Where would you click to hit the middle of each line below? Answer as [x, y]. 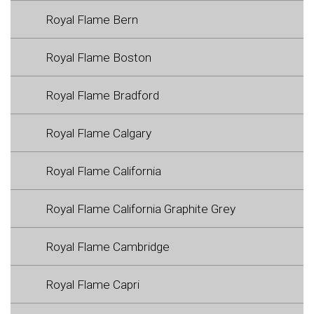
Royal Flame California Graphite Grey [141, 209]
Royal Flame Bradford [102, 95]
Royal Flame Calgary [98, 133]
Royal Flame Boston [98, 57]
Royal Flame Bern [92, 19]
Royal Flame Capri [93, 284]
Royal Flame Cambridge [108, 246]
